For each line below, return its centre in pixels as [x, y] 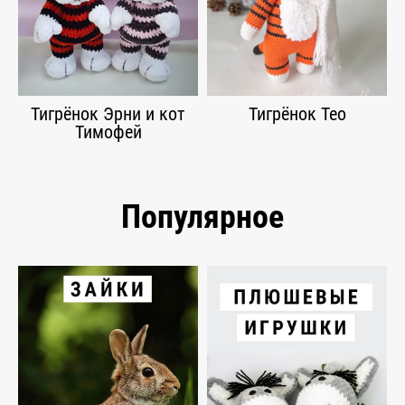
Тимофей [108, 132]
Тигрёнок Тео [297, 114]
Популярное [202, 217]
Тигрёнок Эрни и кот [108, 114]
